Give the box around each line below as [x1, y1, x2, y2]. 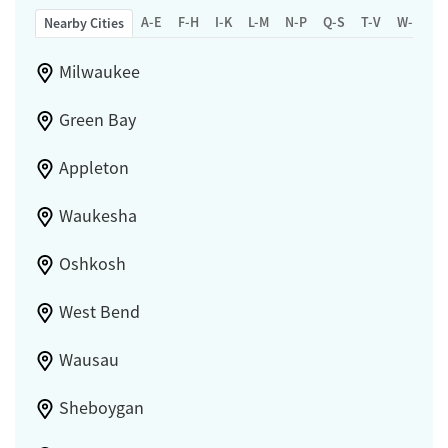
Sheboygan [58, 397, 144, 420]
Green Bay [58, 109, 136, 132]
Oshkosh [58, 253, 126, 276]
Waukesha [58, 205, 137, 228]
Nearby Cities [44, 14, 124, 33]
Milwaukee [58, 61, 140, 84]
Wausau [58, 349, 119, 372]
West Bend [58, 301, 140, 324]
